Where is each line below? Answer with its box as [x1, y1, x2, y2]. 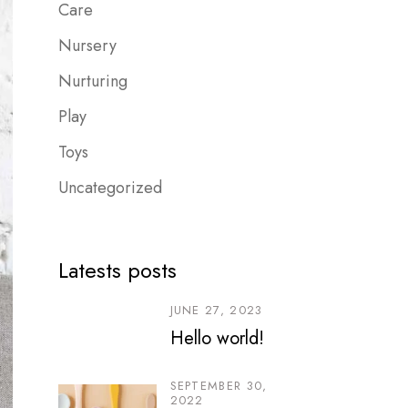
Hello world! [169, 325, 264, 352]
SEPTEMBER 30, [169, 377, 268, 394]
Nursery [57, 34, 117, 57]
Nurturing [57, 69, 127, 93]
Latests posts [57, 254, 177, 286]
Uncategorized [57, 176, 162, 199]
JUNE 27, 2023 [169, 301, 263, 319]
